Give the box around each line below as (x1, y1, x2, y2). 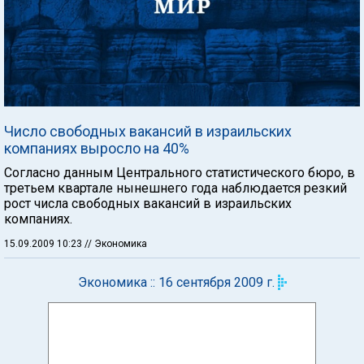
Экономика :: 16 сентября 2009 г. (77, 274, 275, 290)
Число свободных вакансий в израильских (4, 122, 292, 140)
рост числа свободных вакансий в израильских (4, 195, 292, 211)
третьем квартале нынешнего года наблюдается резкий (4, 180, 347, 196)
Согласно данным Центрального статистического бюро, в (4, 164, 355, 180)
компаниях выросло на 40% (4, 139, 189, 157)
